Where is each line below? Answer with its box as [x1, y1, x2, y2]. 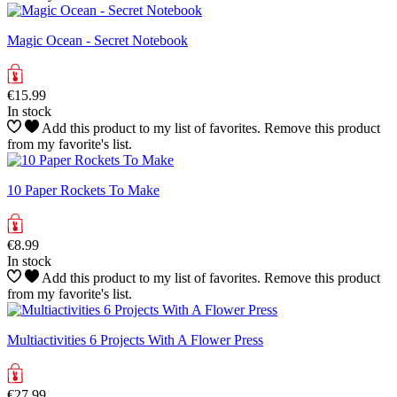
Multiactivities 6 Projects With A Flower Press [7, 331, 263, 347]
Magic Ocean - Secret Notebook [7, 32, 188, 48]
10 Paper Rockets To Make [7, 182, 160, 198]
